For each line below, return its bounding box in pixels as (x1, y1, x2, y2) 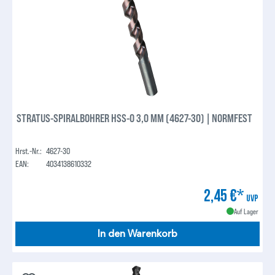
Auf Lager (233, 207, 258, 216)
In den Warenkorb (98, 228, 177, 241)
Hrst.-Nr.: (15, 145, 42, 157)
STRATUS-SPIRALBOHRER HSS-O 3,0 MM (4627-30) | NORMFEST (17, 111, 253, 125)
